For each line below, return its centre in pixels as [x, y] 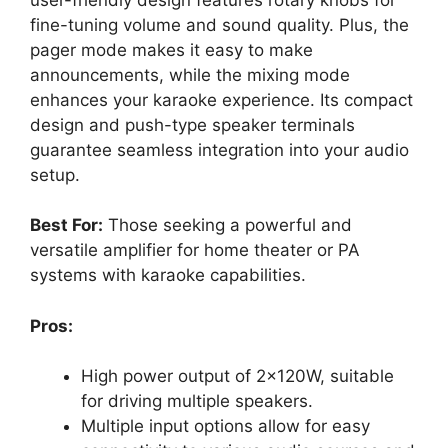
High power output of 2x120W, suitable [237, 376]
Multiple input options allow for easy [225, 426]
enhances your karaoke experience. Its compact [221, 99]
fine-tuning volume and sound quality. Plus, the [219, 24]
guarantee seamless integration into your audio [219, 149]
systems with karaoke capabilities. [168, 275]
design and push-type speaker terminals [192, 124]
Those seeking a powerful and [227, 225]
